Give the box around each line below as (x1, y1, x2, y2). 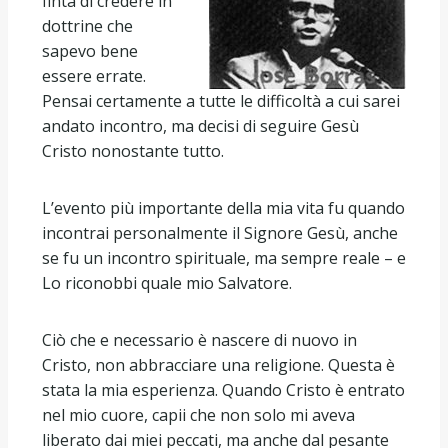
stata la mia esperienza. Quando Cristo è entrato (42, 378, 405, 401)
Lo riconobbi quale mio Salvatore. (42, 271, 292, 294)
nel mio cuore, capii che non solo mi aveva (42, 403, 355, 426)
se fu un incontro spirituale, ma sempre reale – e (42, 246, 406, 269)
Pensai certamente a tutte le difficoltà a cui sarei (42, 89, 400, 112)
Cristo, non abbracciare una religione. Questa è (42, 353, 395, 376)
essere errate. (42, 64, 146, 87)
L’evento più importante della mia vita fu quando (42, 196, 405, 219)
